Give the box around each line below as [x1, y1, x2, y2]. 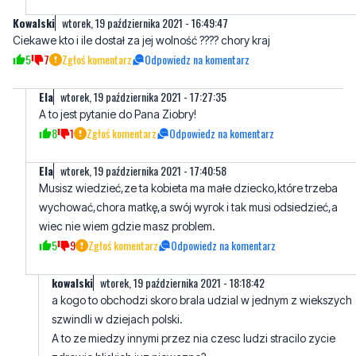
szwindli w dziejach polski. [52, 311, 183, 326]
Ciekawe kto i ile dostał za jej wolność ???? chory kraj [13, 33, 270, 47]
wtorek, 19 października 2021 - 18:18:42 [100, 273, 265, 291]
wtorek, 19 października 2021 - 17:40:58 [60, 161, 226, 179]
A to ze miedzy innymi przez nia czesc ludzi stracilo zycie [52, 331, 335, 345]
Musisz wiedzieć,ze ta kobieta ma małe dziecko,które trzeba [39, 180, 338, 195]
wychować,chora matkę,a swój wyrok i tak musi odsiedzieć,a [39, 199, 338, 214]
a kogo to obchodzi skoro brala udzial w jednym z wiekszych [52, 292, 352, 307]
